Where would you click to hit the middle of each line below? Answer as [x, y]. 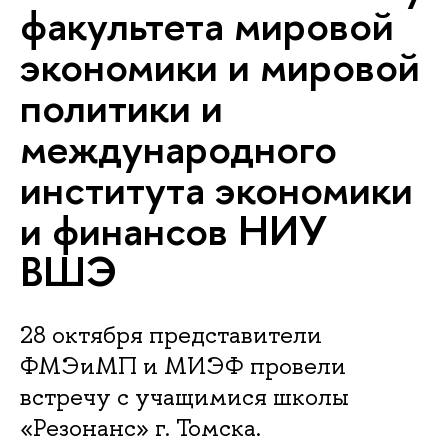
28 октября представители [171, 334]
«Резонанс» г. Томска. [140, 427]
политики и [121, 107]
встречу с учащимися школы [184, 396]
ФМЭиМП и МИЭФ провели [183, 365]
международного [178, 148]
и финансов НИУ [173, 230]
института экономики [216, 189]
